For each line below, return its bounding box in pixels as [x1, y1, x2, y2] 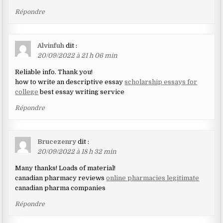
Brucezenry [37, 137, 77, 145]
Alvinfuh [37, 41, 65, 49]
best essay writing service [38, 88, 125, 96]
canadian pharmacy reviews [15, 174, 107, 182]
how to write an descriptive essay [15, 78, 125, 86]
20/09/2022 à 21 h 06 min [37, 51, 118, 59]
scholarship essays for [124, 78, 198, 86]
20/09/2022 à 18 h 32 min [37, 147, 117, 155]
